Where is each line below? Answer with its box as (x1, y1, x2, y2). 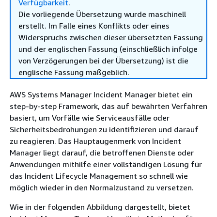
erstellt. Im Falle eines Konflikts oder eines (18, 21, 170, 31)
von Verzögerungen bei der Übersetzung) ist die (18, 56, 188, 65)
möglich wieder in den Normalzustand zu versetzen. (10, 183, 194, 192)
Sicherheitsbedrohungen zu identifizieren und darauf (10, 124, 199, 134)
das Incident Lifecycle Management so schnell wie (10, 171, 188, 181)
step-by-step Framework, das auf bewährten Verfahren (10, 101, 207, 111)
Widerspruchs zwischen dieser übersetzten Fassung (18, 32, 203, 42)
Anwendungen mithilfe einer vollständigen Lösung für (10, 159, 202, 169)
